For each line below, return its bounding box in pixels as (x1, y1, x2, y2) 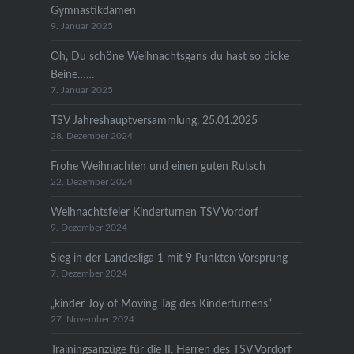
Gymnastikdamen (50, 4, 136, 17)
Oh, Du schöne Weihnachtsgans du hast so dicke (50, 50, 289, 62)
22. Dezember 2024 (50, 177, 133, 186)
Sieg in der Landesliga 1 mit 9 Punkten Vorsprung (50, 251, 288, 264)
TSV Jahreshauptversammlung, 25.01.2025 (50, 114, 258, 126)
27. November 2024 (50, 314, 134, 324)
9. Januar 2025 (50, 21, 113, 31)
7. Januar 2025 (50, 85, 113, 95)
